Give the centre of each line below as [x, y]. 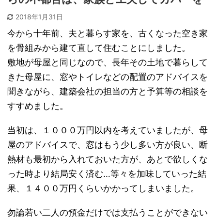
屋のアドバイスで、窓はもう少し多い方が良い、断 [108, 145]
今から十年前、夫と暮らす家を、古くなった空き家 [108, 33]
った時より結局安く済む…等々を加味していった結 [107, 174]
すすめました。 [38, 106]
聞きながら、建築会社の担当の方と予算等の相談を [108, 92]
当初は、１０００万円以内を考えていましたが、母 [108, 130]
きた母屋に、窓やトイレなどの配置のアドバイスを [108, 77]
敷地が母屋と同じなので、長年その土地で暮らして [108, 62]
